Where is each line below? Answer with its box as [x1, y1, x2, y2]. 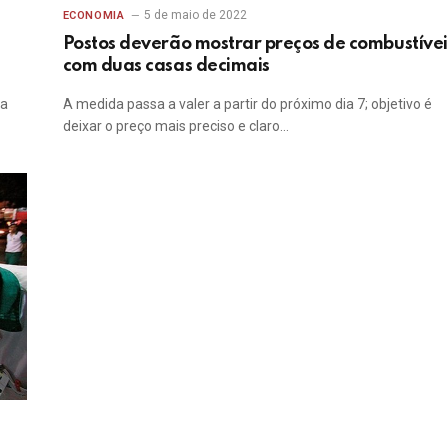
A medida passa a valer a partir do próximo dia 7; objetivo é [62, 96, 432, 113]
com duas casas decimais [62, 57, 270, 76]
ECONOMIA [62, 9, 125, 23]
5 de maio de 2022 [144, 8, 248, 23]
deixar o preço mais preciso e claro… [62, 118, 289, 135]
